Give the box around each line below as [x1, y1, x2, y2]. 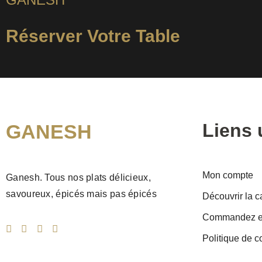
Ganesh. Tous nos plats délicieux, [6, 173, 151, 183]
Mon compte [202, 170, 253, 181]
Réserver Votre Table [6, 26, 180, 46]
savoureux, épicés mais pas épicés [6, 189, 157, 199]
